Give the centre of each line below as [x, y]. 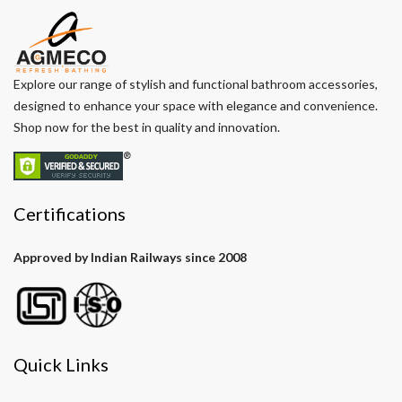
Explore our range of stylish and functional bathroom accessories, [196, 83]
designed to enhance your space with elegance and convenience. [196, 105]
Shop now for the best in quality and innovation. [147, 127]
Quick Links [61, 365]
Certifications [70, 213]
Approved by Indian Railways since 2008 [130, 257]
